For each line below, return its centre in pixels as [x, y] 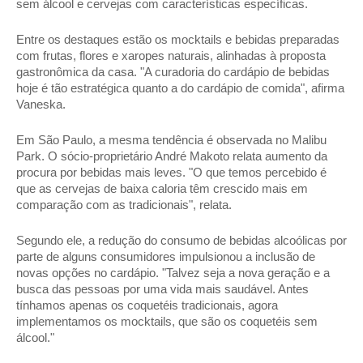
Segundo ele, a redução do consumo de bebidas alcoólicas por [181, 241]
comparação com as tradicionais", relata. [126, 205]
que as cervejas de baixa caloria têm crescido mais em [162, 189]
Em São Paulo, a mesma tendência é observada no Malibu [171, 140]
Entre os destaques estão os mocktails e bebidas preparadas [178, 40]
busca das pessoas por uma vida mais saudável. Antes [162, 289]
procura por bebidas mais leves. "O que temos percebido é [171, 173]
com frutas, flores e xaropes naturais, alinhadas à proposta [171, 56]
